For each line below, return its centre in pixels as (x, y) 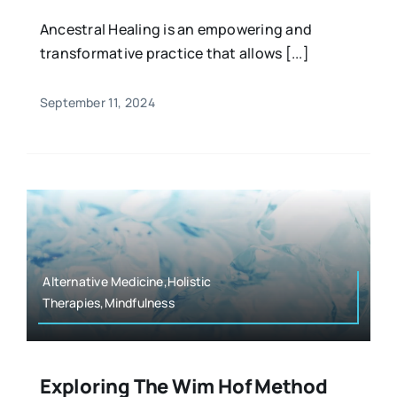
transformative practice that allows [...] (174, 54)
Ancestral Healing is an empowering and (176, 30)
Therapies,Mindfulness (109, 303)
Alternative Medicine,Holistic (127, 282)
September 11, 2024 (97, 103)
